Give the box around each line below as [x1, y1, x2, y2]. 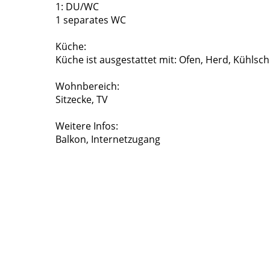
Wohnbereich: [55, 80, 119, 93]
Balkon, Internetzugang [55, 133, 160, 146]
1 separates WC [55, 13, 126, 27]
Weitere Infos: [55, 119, 118, 133]
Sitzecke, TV [55, 93, 108, 107]
